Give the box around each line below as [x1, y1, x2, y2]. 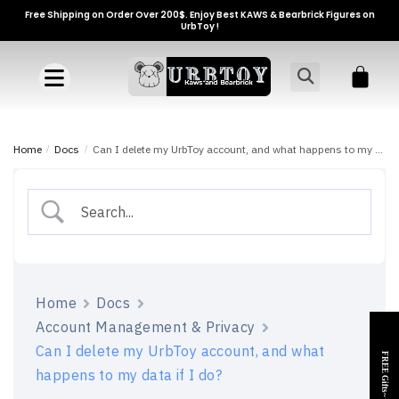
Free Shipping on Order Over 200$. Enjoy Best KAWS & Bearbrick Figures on [24, 8, 375, 21]
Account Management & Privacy [36, 318, 256, 336]
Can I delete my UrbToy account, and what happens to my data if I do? [92, 142, 375, 156]
